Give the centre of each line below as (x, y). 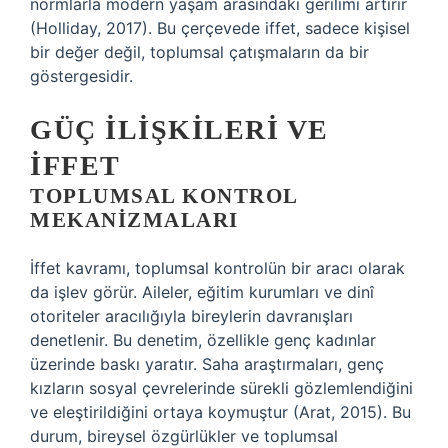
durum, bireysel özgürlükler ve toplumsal (184, 436)
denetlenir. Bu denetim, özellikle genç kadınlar (203, 340)
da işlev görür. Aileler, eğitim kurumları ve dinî (202, 292)
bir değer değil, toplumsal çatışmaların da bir (199, 52)
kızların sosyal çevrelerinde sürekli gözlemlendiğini (221, 388)
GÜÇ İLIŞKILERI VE (179, 129)
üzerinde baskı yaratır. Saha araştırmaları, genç (207, 364)
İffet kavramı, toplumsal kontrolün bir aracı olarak (217, 268)
